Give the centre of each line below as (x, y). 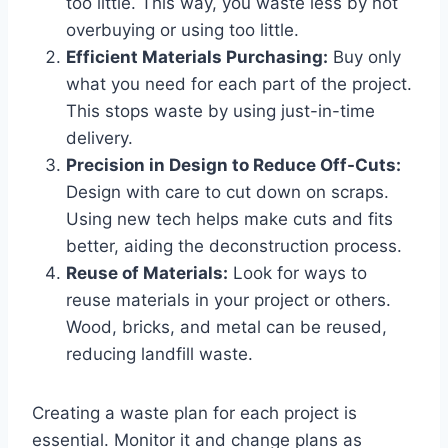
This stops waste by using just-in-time (220, 110)
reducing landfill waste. (159, 353)
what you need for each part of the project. (239, 83)
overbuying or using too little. (182, 29)
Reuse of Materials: (147, 272)
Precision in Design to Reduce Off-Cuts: (233, 164)
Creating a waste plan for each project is (194, 412)
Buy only (364, 56)
